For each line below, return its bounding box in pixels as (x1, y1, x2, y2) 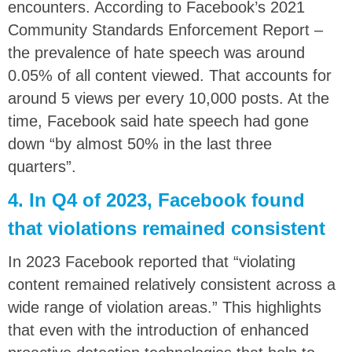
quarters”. (8, 157, 76, 175)
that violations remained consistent (8, 217, 325, 239)
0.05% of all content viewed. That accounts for (8, 66, 332, 84)
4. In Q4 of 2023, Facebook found (8, 189, 305, 211)
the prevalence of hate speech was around (8, 43, 305, 61)
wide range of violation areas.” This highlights (8, 298, 321, 316)
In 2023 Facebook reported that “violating (8, 252, 295, 270)
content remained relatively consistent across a (8, 275, 335, 293)
